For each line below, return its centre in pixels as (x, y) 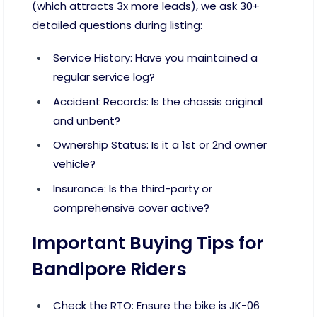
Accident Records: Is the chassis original (158, 101)
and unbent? (87, 120)
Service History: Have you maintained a (155, 58)
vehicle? (74, 164)
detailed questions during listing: (117, 25)
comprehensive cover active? (131, 207)
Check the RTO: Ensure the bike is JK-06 (156, 306)
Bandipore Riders (109, 270)
